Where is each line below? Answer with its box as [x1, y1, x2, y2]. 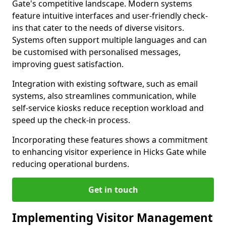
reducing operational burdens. [12, 158, 129, 170]
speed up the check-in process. [12, 115, 130, 126]
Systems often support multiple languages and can [12, 34, 207, 46]
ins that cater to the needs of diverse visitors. [12, 22, 184, 34]
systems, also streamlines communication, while [12, 90, 196, 102]
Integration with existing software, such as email [12, 78, 198, 90]
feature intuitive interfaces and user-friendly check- [12, 10, 208, 22]
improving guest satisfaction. [12, 59, 124, 70]
